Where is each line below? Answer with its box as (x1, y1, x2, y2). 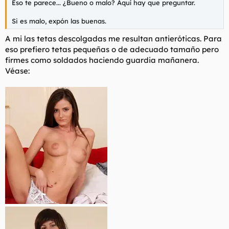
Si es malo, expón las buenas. (12, 17, 106, 26)
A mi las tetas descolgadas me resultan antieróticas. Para (5, 33, 222, 43)
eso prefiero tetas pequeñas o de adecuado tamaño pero (5, 44, 219, 54)
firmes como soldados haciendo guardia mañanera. (5, 55, 199, 65)
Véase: (5, 65, 30, 76)
